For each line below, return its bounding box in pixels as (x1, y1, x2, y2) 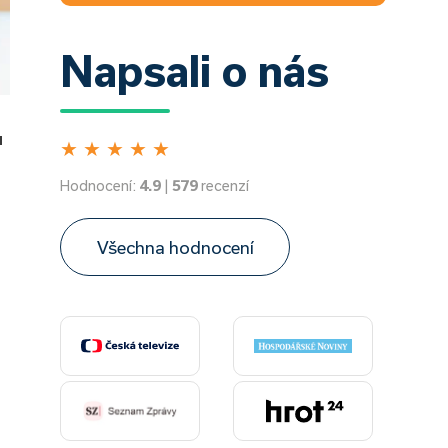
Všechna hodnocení (96, 237, 254, 257)
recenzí (198, 177, 249, 194)
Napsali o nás (60, 46, 329, 95)
